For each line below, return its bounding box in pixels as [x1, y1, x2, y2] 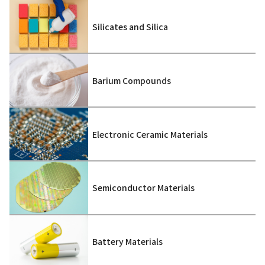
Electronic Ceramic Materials [92, 128, 208, 140]
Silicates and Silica [92, 20, 168, 33]
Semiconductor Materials [92, 182, 195, 194]
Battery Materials [92, 235, 163, 248]
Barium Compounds [92, 74, 171, 86]
